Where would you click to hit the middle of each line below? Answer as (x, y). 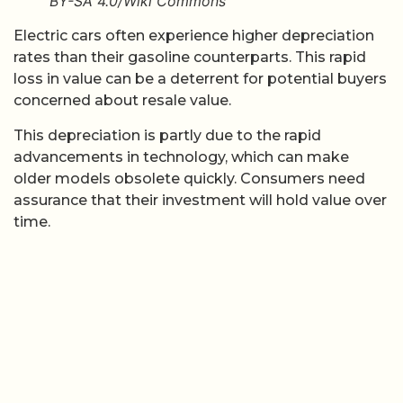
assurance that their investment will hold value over (200, 200)
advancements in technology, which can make (181, 157)
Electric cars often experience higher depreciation (194, 36)
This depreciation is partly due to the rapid (167, 135)
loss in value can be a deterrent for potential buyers (200, 79)
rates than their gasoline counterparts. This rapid (190, 58)
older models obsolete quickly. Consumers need (189, 178)
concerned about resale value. (122, 101)
